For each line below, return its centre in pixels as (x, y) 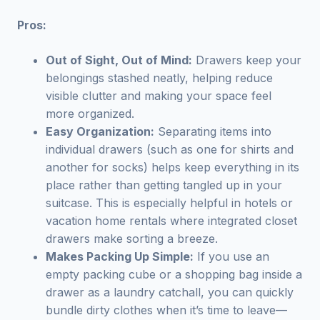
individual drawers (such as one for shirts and (170, 149)
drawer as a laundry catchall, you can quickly (170, 292)
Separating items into (213, 131)
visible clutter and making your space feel (159, 96)
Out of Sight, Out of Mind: (119, 60)
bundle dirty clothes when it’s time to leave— (166, 310)
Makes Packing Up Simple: (120, 256)
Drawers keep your (247, 60)
